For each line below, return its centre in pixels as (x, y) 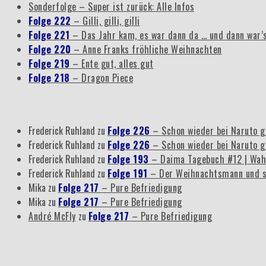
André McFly (52, 216)
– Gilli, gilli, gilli (107, 20)
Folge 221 (50, 35)
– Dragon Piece (103, 77)
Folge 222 (51, 20)
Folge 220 (51, 49)
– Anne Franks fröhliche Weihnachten (148, 49)
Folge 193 (129, 159)
